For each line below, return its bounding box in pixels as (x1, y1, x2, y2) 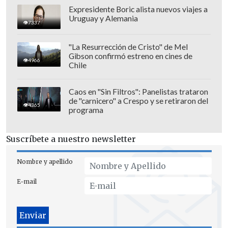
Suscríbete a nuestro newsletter (6, 134, 136, 145)
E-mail (16, 178, 37, 186)
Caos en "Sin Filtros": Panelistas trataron (68, 87, 208, 96)
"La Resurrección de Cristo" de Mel (68, 42, 188, 51)
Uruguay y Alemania (68, 13, 138, 23)
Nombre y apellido (16, 158, 73, 166)
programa (68, 105, 103, 115)
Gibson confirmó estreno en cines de (68, 51, 192, 61)
